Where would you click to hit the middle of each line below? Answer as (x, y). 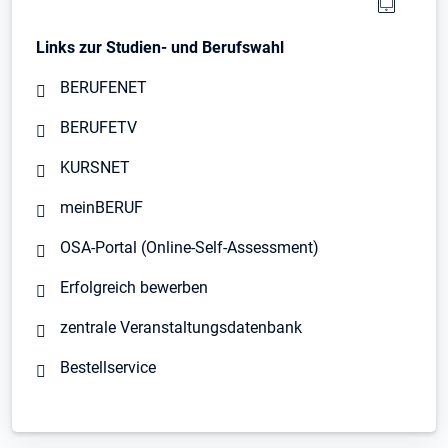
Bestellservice (108, 368)
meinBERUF (101, 208)
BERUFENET (103, 88)
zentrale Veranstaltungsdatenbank (181, 328)
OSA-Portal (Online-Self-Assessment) (189, 248)
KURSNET (95, 168)
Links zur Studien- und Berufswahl (160, 48)
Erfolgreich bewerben (134, 288)
